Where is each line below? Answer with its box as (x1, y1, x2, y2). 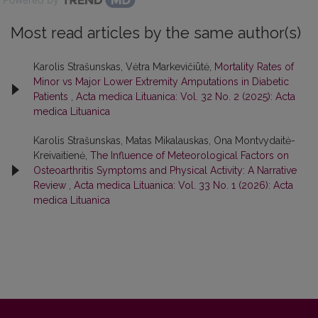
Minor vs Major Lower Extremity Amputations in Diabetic (33, 75, 289, 87)
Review (33, 179, 69, 191)
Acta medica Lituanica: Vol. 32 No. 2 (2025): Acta (76, 90, 295, 102)
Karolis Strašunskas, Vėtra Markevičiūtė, (33, 60, 214, 72)
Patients (33, 90, 71, 102)
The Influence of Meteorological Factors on (90, 149, 289, 161)
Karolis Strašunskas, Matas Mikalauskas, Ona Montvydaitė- (33, 134, 295, 146)
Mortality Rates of (214, 60, 294, 72)
